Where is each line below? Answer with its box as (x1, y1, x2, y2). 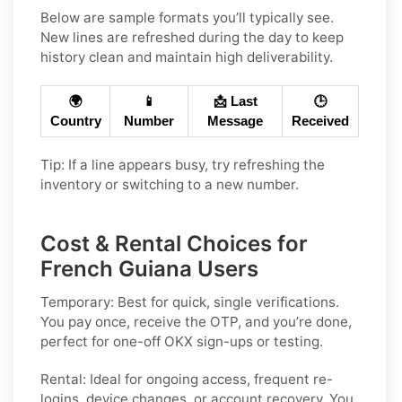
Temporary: (40, 293, 114, 310)
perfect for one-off (40, 332, 164, 350)
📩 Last (213, 93, 258, 109)
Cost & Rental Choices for (40, 230, 308, 257)
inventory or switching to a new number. (40, 175, 299, 193)
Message (207, 113, 263, 128)
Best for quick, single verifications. (114, 293, 339, 310)
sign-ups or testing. (193, 332, 323, 350)
